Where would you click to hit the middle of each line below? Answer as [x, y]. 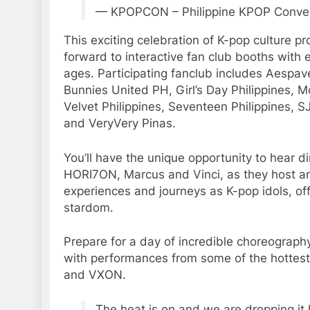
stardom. [89, 207]
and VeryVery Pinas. [120, 124]
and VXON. [95, 275]
